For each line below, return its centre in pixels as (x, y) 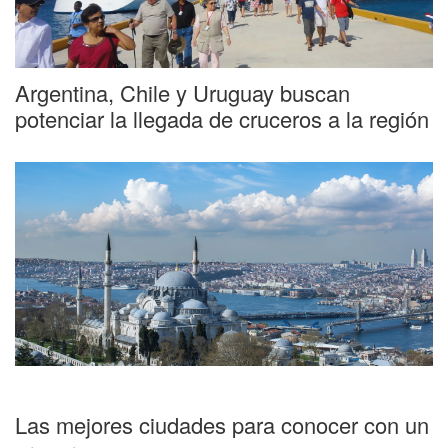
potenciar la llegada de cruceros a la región (222, 119)
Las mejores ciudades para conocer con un (222, 425)
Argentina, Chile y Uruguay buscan (182, 93)
